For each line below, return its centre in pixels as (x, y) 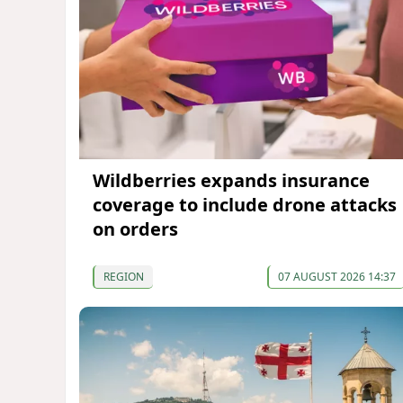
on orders (135, 229)
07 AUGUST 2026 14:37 (336, 277)
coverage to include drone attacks (245, 205)
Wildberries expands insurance (231, 181)
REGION (124, 277)
